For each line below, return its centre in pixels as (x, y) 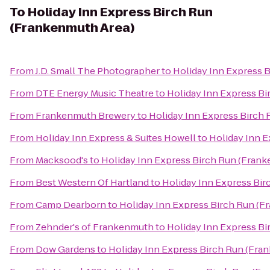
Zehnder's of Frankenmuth (95, 227)
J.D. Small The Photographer (97, 71)
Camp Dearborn (71, 205)
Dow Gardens (65, 249)
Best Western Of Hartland (92, 182)
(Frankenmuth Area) (72, 28)
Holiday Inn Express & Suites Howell (116, 138)
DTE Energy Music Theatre (95, 93)
